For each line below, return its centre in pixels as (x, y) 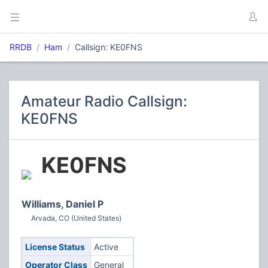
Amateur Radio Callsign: (104, 101)
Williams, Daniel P (63, 204)
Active (106, 247)
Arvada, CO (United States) (76, 218)
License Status (55, 247)
